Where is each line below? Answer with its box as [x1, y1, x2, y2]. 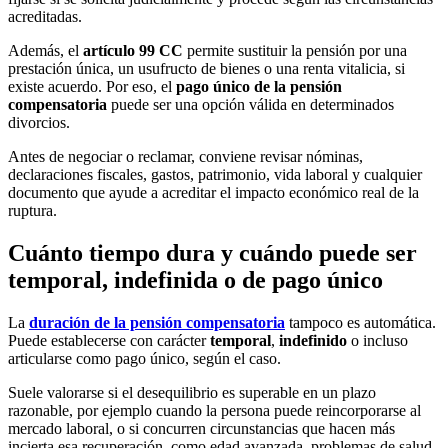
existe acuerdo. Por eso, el [8, 78, 176, 96]
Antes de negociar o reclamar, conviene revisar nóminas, [8, 148, 363, 166]
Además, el [8, 42, 83, 60]
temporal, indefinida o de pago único [8, 267, 383, 294]
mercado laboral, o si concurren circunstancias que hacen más [8, 419, 395, 437]
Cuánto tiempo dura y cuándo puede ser [8, 240, 417, 267]
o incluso [347, 331, 408, 349]
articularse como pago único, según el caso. [8, 349, 281, 367]
